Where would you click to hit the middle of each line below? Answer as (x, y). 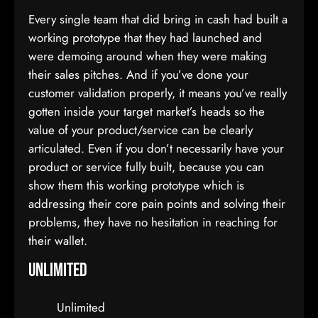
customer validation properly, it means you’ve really (158, 93)
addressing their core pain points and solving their (157, 204)
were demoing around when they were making (148, 56)
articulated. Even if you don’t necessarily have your (156, 148)
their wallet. (58, 241)
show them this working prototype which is (136, 185)
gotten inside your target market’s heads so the (147, 111)
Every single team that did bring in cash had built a (158, 19)
